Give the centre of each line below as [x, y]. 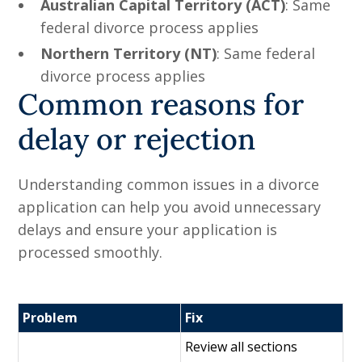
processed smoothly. [93, 253]
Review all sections [242, 347]
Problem [51, 318]
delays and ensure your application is [148, 230]
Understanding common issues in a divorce [169, 185]
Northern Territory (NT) [129, 54]
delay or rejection [137, 139]
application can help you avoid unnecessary [170, 207]
